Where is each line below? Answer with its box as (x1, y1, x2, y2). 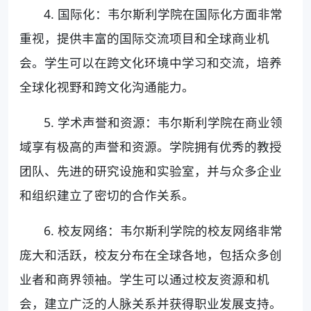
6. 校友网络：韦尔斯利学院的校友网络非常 (44, 222, 283, 239)
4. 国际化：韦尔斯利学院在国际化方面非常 (44, 6, 283, 23)
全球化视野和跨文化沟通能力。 (19, 78, 194, 96)
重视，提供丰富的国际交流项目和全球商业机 (19, 30, 269, 47)
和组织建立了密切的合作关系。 (19, 187, 194, 204)
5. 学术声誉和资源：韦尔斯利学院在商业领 (44, 114, 283, 131)
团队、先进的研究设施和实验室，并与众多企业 (19, 162, 282, 180)
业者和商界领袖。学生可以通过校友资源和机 (19, 271, 269, 288)
